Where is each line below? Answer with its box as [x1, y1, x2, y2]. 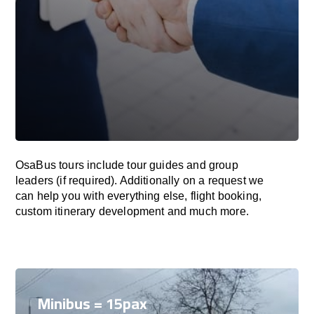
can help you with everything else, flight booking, [15, 190, 262, 202]
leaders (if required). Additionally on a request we [15, 175, 264, 186]
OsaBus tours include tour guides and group [15, 159, 238, 171]
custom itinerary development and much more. [15, 205, 249, 217]
